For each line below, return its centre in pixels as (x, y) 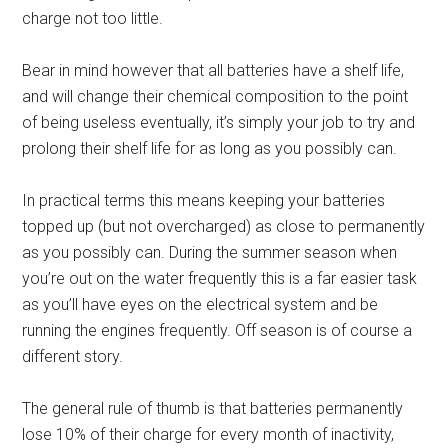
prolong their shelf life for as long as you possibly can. (210, 148)
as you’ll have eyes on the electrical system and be (200, 304)
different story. (73, 356)
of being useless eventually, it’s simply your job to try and (219, 122)
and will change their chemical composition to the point (215, 96)
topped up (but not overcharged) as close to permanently (224, 226)
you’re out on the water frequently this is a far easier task (220, 278)
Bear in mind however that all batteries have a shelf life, (213, 70)
